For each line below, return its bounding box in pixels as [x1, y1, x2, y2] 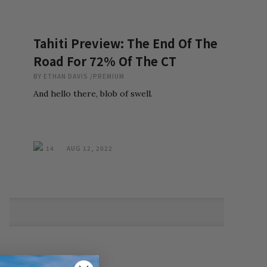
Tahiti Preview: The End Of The [33, 35, 218, 52]
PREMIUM [93, 72, 125, 80]
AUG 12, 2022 [67, 144, 113, 153]
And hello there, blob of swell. [33, 88, 153, 99]
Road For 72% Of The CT [33, 52, 176, 70]
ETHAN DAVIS [44, 72, 88, 80]
